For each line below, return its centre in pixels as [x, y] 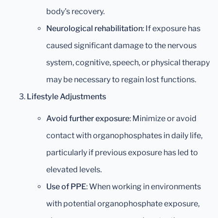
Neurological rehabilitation [94, 29]
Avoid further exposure [88, 119]
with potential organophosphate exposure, [123, 204]
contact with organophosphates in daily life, [124, 136]
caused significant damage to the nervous [121, 46]
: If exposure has [172, 29]
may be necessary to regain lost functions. [121, 80]
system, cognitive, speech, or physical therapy [128, 63]
